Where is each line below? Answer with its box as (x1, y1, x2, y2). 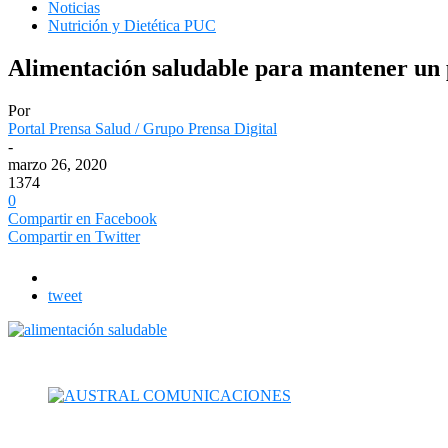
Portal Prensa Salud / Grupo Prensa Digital (8, 119, 277, 137)
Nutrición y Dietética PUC (48, 17, 216, 34)
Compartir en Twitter (8, 227, 140, 245)
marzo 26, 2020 (8, 155, 107, 173)
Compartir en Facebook (8, 209, 157, 227)
